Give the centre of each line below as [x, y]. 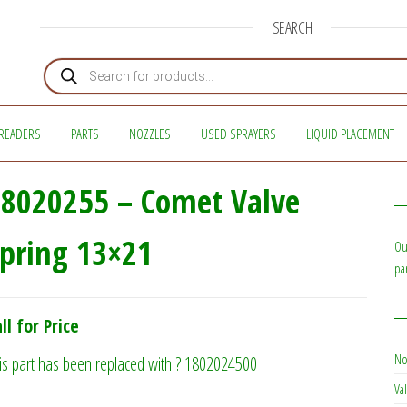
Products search [80, 62]
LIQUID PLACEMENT [350, 134]
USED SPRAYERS [238, 134]
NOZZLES [149, 134]
